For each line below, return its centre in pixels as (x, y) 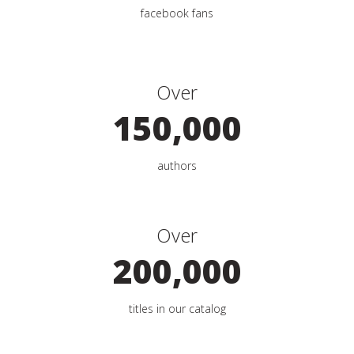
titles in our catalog (177, 308)
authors (177, 165)
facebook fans (177, 13)
